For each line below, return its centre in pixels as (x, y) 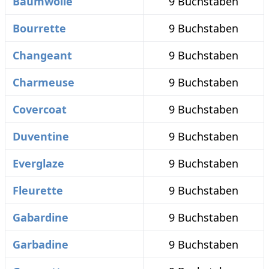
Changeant (42, 55)
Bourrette (39, 28)
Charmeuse (44, 82)
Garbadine (41, 244)
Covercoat (40, 109)
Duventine (41, 136)
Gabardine (41, 217)
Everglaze (38, 163)
